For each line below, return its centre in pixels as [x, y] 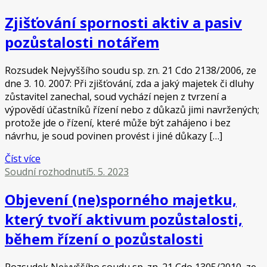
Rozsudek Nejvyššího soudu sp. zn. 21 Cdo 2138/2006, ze [131, 70]
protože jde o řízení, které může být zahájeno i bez [118, 122]
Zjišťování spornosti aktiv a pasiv [123, 22]
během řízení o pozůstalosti [104, 239]
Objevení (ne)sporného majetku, [121, 200]
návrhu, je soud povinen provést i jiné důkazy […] [114, 136]
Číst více [23, 158]
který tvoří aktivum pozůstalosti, [124, 219]
